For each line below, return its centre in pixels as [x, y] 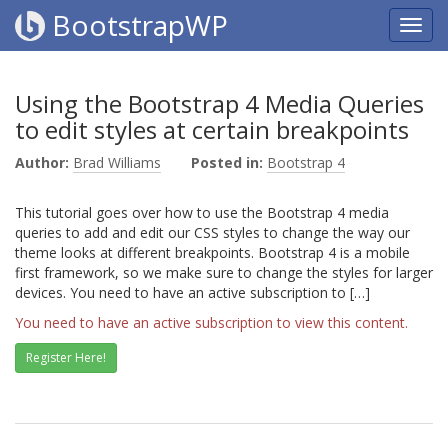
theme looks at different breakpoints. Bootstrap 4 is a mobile [212, 252]
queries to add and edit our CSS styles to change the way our [212, 232]
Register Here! [66, 357]
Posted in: [227, 162]
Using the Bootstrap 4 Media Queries [219, 103]
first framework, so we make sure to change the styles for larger [224, 272]
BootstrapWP [136, 25]
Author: [42, 162]
